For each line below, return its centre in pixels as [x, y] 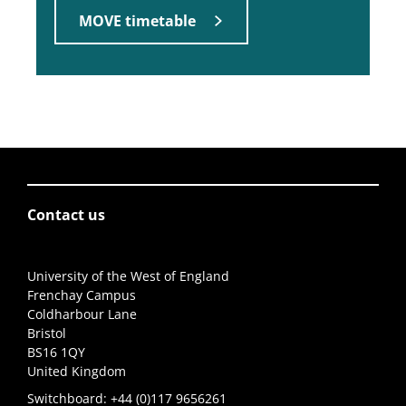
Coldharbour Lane [82, 314]
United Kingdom [77, 371]
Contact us [66, 214]
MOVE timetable [137, 20]
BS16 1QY [56, 352]
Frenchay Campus [82, 295]
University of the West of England [128, 275]
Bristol [47, 333]
